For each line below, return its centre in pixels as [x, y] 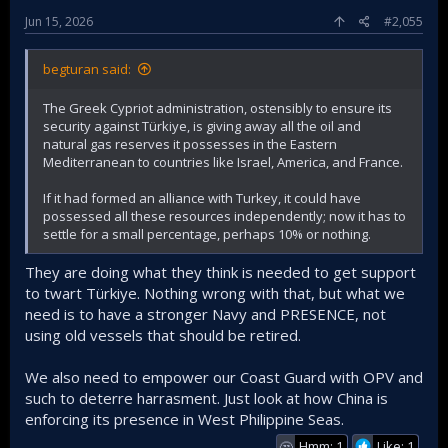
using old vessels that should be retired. [163, 334]
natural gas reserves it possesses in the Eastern [190, 144]
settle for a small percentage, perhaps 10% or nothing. [207, 234]
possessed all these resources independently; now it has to [224, 216]
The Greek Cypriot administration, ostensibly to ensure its [217, 108]
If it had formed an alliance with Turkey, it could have [202, 198]
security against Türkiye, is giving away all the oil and [202, 126]
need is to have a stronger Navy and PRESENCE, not [205, 313]
